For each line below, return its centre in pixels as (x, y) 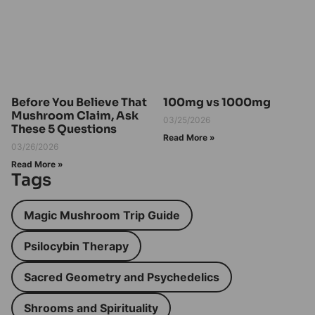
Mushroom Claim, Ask (75, 116)
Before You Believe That (79, 103)
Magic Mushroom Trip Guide (102, 216)
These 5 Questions (64, 129)
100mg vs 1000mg (217, 103)
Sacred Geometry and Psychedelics (122, 277)
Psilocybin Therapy (76, 246)
